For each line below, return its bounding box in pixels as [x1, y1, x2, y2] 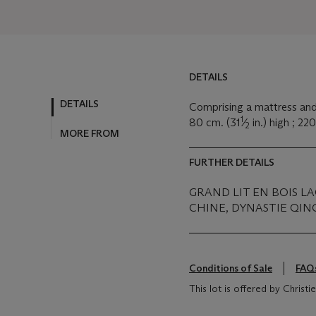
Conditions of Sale [189, 262, 272, 274]
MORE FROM [60, 126, 119, 140]
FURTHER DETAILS [189, 156, 274, 169]
